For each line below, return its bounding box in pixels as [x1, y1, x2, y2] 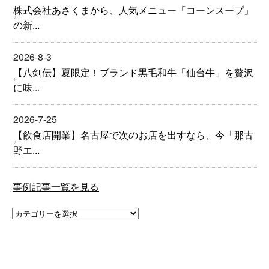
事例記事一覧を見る [13, 180, 99, 193]
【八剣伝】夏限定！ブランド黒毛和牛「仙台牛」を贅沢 [13, 65, 253, 79]
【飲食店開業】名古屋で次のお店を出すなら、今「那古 [13, 128, 253, 142]
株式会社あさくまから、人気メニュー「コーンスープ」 [13, 3, 253, 17]
